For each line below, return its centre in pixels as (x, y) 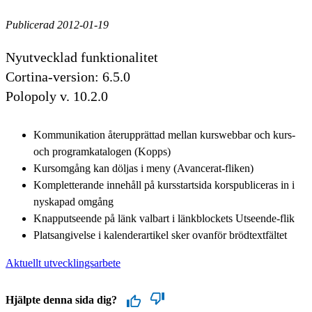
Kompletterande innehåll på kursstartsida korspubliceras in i (164, 185)
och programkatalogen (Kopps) (102, 151)
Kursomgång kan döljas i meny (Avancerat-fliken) (143, 168)
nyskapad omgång (80, 201)
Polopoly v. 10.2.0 (57, 96)
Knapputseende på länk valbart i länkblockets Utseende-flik (164, 218)
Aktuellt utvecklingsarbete (63, 263)
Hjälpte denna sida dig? (61, 299)
